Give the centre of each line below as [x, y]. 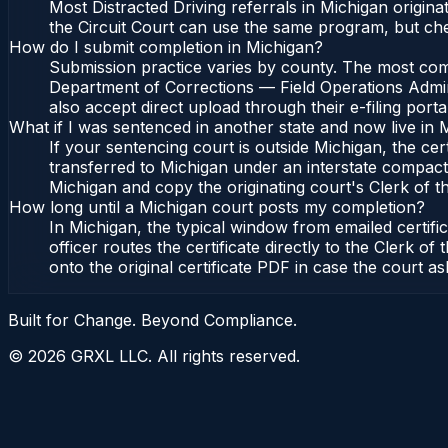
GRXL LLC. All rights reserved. [183, 356]
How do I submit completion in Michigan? [166, 47]
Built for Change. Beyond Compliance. [152, 320]
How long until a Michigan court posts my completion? [217, 207]
